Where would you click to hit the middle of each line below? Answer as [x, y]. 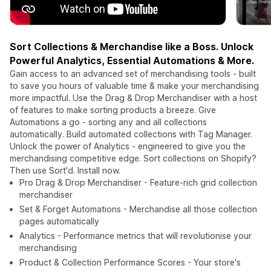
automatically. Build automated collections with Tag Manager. [131, 134]
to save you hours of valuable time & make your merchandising [134, 86]
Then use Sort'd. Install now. [65, 171]
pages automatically [59, 221]
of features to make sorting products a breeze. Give [113, 110]
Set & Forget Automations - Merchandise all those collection [138, 209]
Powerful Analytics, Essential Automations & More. [132, 61]
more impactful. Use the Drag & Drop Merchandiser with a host [133, 98]
